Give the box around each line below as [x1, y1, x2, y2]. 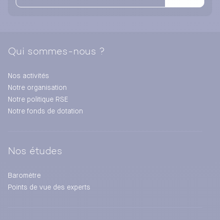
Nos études [8, 147, 62, 157]
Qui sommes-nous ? [8, 47, 105, 57]
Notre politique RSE [8, 96, 68, 104]
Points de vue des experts [8, 184, 90, 192]
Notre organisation [8, 84, 67, 92]
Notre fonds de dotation [8, 108, 83, 115]
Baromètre [8, 172, 41, 180]
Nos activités [8, 73, 49, 80]
